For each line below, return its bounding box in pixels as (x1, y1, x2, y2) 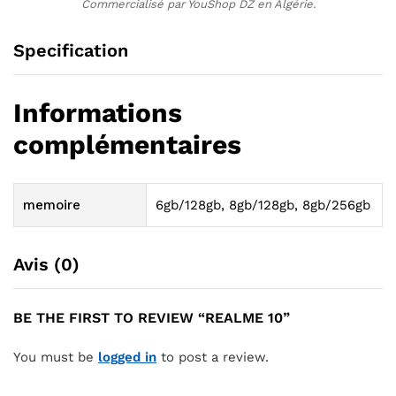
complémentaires (13, 129, 241, 161)
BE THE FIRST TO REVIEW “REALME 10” (13, 309, 290, 327)
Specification (13, 40, 128, 62)
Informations (13, 97, 182, 129)
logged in (98, 349, 156, 366)
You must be (13, 349, 98, 366)
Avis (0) (13, 254, 80, 276)
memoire (23, 197, 80, 214)
